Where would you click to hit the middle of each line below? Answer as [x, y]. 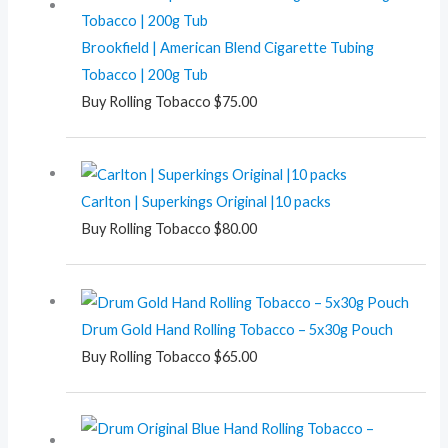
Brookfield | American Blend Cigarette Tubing [227, 47]
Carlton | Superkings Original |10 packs [205, 202]
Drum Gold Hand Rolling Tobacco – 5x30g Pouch [236, 329]
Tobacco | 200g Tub [144, 74]
